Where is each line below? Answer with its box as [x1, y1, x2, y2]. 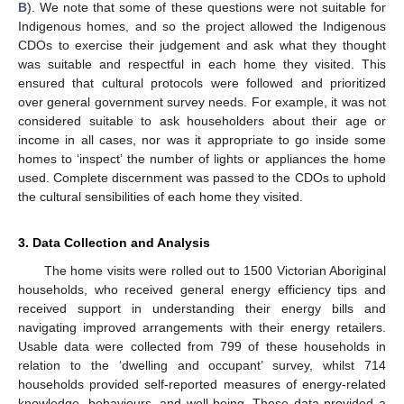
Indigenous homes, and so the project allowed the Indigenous [18, 19, 386, 34]
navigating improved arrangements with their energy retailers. [18, 320, 386, 335]
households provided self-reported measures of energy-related [18, 377, 386, 392]
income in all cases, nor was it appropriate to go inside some [18, 133, 386, 148]
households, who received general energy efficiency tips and [18, 282, 386, 298]
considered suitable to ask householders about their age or [18, 114, 386, 129]
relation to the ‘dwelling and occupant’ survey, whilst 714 [18, 358, 386, 373]
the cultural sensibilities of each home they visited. [18, 189, 303, 205]
